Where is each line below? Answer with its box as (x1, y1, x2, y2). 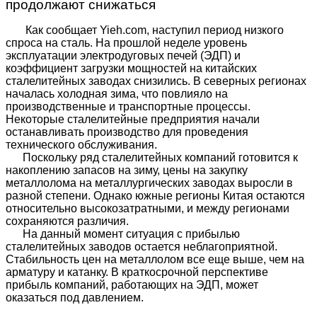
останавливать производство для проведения (6, 126, 248, 139)
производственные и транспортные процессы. (6, 100, 250, 113)
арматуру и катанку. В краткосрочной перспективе (6, 266, 268, 279)
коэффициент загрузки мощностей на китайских (6, 62, 257, 75)
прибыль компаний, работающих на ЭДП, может (6, 279, 258, 292)
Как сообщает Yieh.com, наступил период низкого (6, 24, 284, 37)
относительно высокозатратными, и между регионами (6, 202, 289, 215)
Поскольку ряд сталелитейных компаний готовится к (6, 151, 298, 164)
